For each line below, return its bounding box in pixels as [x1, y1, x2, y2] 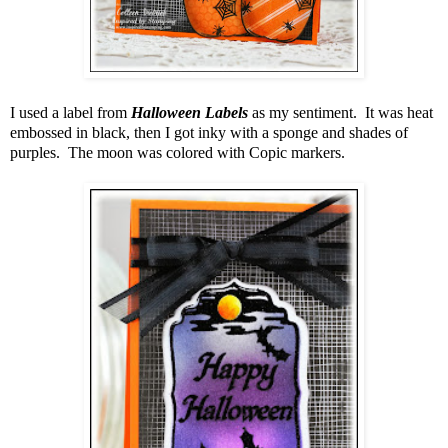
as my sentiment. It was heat [248, 103, 433, 121]
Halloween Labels [131, 103, 248, 121]
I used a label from [10, 103, 131, 121]
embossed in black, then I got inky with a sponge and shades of [10, 123, 408, 141]
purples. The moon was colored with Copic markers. [10, 143, 345, 161]
